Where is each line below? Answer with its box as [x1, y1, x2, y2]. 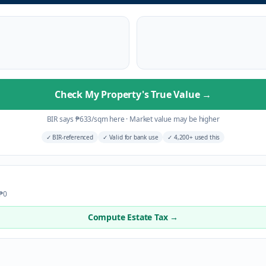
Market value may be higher [128, 114, 220, 124]
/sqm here [91, 114, 126, 124]
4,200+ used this [172, 133, 220, 141]
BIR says [46, 114, 75, 124]
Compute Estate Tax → [87, 211, 179, 223]
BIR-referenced [50, 133, 93, 141]
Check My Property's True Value [54, 88, 202, 101]
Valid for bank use [107, 133, 159, 141]
